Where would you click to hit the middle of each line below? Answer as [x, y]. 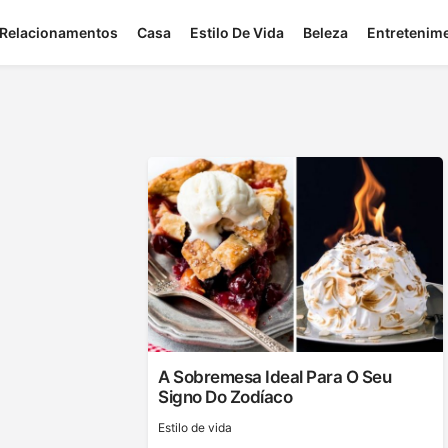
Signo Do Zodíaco [225, 397]
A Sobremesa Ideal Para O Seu [275, 377]
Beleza [326, 33]
